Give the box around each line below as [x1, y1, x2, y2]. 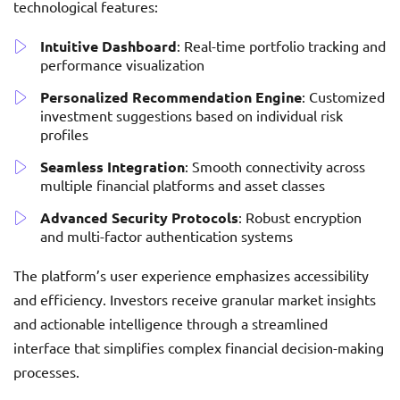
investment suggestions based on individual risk [40, 106, 343, 125]
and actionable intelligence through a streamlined [13, 314, 328, 333]
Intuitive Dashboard [40, 37, 177, 56]
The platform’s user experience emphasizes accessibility [13, 266, 369, 285]
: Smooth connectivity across [185, 157, 365, 176]
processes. [13, 362, 79, 381]
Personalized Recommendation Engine [40, 87, 302, 107]
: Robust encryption [238, 208, 362, 227]
